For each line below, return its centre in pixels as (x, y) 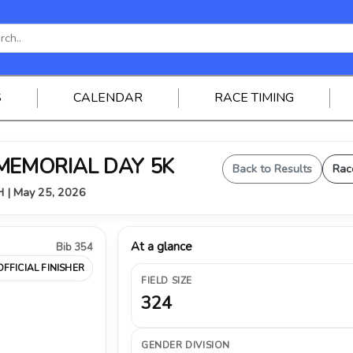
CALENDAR (108, 98)
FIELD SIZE (167, 281)
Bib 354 (74, 247)
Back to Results (272, 169)
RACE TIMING (254, 98)
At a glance (162, 247)
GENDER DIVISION (186, 345)
